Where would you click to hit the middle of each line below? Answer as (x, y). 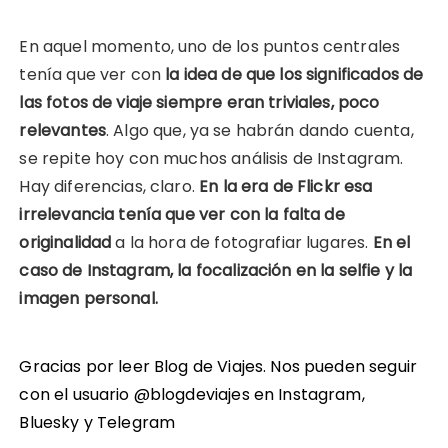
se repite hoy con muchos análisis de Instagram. (211, 159)
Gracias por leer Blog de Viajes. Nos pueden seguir (218, 367)
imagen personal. (91, 299)
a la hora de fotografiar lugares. (242, 243)
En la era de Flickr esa (286, 187)
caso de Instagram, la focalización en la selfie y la (216, 271)
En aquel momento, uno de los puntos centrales (210, 47)
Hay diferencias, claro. (109, 187)
